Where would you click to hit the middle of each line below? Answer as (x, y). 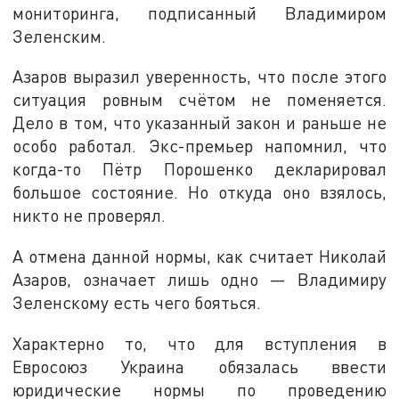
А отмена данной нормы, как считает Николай (199, 256)
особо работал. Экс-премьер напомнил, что (199, 146)
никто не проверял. (90, 216)
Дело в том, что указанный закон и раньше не (199, 123)
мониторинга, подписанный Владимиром (199, 12)
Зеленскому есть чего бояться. (137, 303)
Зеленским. (60, 36)
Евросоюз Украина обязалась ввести (199, 366)
